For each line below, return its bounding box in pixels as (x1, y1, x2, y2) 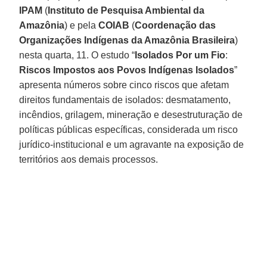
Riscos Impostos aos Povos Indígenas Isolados (19, 64, 235, 75)
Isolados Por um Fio (135, 49, 226, 60)
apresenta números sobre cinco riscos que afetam (19, 79, 229, 90)
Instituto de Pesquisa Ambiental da (48, 5, 205, 15)
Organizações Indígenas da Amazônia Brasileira (19, 35, 235, 45)
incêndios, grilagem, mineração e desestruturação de (19, 109, 243, 120)
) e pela (64, 20, 99, 30)
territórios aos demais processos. (19, 154, 159, 164)
